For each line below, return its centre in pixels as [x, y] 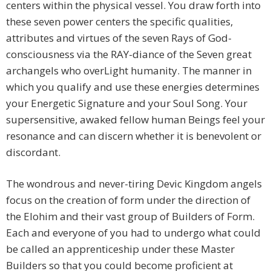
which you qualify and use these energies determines [133, 87]
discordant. [33, 152]
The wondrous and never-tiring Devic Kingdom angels [134, 184]
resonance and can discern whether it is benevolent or [134, 136]
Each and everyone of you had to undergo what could [133, 233]
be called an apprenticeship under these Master [120, 249]
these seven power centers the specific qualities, [119, 22]
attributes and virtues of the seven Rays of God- [119, 38]
